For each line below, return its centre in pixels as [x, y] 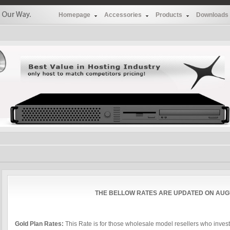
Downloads [212, 15]
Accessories [123, 15]
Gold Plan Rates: [40, 224]
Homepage [74, 15]
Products [169, 15]
